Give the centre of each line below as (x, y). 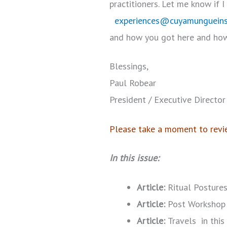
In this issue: (134, 158)
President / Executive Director (167, 100)
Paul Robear (133, 83)
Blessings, (129, 66)
